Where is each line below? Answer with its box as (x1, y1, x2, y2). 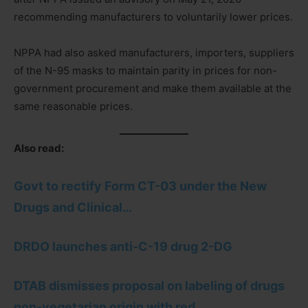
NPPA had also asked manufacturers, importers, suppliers (14, 45, 294, 59)
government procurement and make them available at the (14, 81, 291, 95)
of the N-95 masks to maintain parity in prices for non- (14, 63, 277, 77)
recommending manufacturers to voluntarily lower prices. (14, 10, 293, 23)
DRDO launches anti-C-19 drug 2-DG (14, 239, 232, 254)
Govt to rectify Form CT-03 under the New (14, 179, 267, 194)
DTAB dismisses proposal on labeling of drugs (14, 278, 285, 294)
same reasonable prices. (14, 99, 133, 113)
